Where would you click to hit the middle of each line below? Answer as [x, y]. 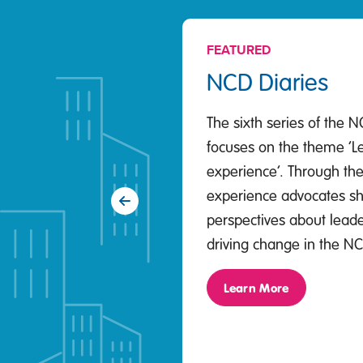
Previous [131, 209]
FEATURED [238, 50]
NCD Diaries [267, 81]
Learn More [256, 287]
